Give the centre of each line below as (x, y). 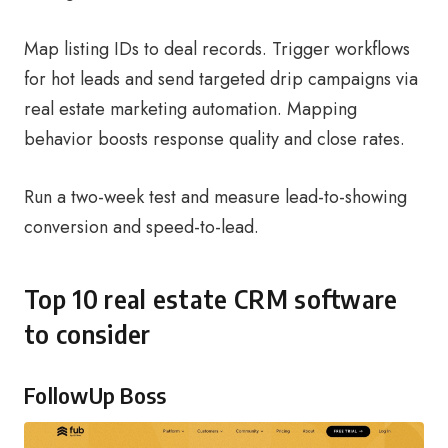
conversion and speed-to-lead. (141, 227)
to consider (87, 334)
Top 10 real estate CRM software (211, 299)
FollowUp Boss (95, 395)
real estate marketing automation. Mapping (190, 109)
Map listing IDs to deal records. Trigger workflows (217, 49)
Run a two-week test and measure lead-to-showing (215, 197)
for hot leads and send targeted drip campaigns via (221, 79)
